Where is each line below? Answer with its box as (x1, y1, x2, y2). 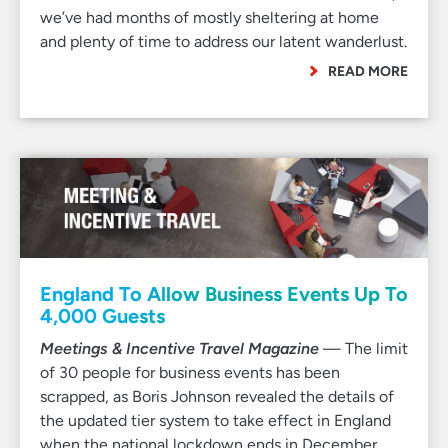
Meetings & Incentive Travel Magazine (40, 339, 319, 358)
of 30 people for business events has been (40, 363, 340, 382)
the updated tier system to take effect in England (40, 411, 391, 430)
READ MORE (328, 63, 408, 79)
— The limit (319, 339, 408, 358)
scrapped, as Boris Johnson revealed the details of (40, 387, 394, 406)
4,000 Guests (40, 304, 165, 328)
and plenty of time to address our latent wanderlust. (40, 32, 407, 51)
